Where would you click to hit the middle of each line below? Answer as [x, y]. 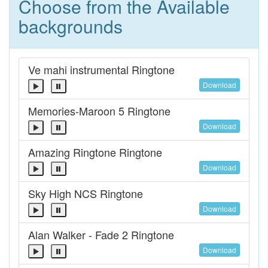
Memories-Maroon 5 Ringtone [99, 111]
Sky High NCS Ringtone [86, 193]
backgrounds [71, 26]
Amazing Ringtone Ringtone [95, 152]
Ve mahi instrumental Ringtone [101, 69]
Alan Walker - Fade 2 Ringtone [101, 234]
